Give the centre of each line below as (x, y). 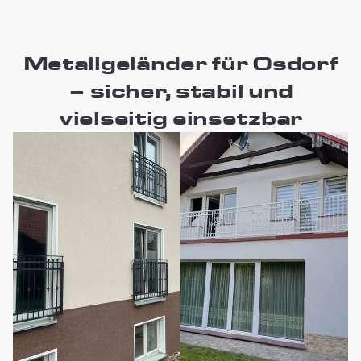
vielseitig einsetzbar (180, 118)
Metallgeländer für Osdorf (180, 63)
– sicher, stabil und (180, 90)
